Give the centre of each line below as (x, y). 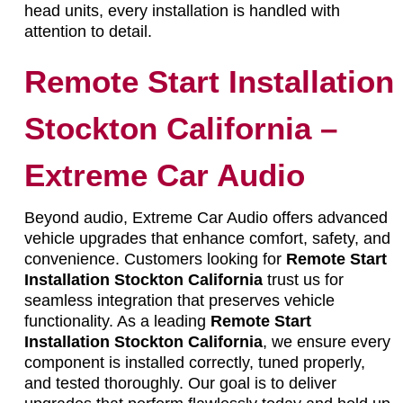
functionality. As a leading (117, 321)
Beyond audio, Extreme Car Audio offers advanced (206, 217)
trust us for (303, 279)
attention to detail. (88, 31)
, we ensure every (326, 341)
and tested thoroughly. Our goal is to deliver (180, 383)
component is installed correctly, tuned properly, (194, 362)
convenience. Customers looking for (155, 259)
